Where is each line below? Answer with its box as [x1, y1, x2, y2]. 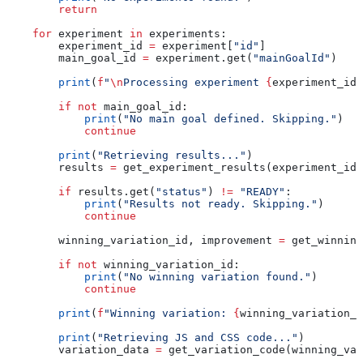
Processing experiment [123, 76, 266, 89]
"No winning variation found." [123, 271, 311, 284]
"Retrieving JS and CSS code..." [97, 331, 298, 344]
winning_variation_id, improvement [6, 234, 279, 247]
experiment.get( [149, 52, 253, 65]
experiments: [143, 28, 227, 41]
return [6, 3, 97, 16]
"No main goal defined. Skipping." [123, 113, 337, 126]
